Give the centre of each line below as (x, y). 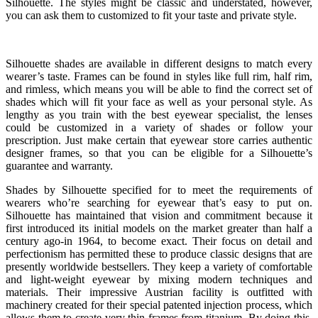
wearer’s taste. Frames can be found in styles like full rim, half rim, (159, 76)
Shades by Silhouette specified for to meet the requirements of (159, 190)
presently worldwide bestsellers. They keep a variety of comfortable (159, 266)
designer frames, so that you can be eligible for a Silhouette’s (159, 153)
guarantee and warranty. (59, 165)
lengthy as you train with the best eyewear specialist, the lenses (159, 114)
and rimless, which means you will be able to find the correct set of (159, 89)
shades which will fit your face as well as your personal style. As (159, 102)
